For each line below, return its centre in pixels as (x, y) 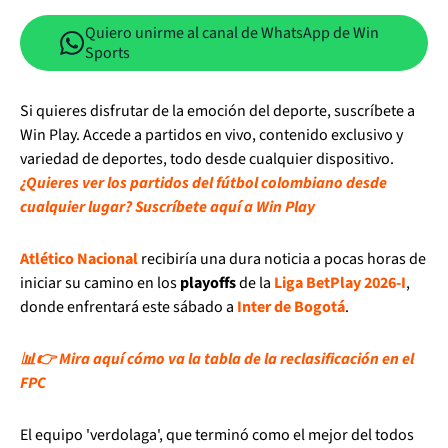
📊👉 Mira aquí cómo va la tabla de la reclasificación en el (217, 359)
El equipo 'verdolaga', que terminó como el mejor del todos (217, 435)
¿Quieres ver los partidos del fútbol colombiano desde (203, 183)
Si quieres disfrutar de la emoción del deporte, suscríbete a (217, 111)
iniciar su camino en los (100, 283)
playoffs (208, 283)
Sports (107, 53)
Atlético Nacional (79, 259)
